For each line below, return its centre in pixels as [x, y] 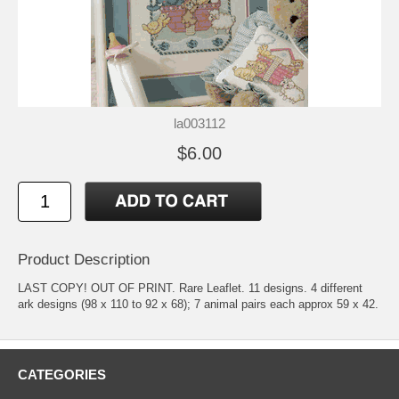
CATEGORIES [62, 375]
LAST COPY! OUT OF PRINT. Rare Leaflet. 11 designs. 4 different [190, 289]
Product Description [84, 260]
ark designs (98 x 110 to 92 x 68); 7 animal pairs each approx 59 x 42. [198, 305]
